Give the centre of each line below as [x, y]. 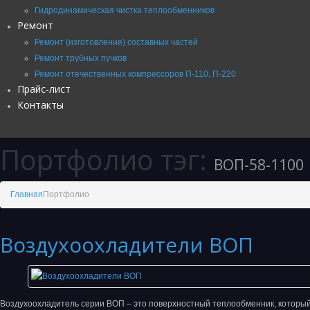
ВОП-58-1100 [259, 164]
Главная [27, 194]
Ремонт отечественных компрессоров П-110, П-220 [135, 74]
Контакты [40, 104]
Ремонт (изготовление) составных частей [116, 42]
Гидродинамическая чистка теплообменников [125, 10]
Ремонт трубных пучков [81, 58]
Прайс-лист [44, 89]
